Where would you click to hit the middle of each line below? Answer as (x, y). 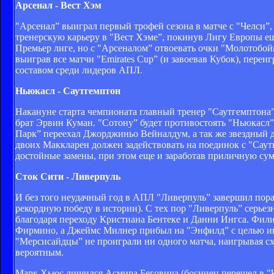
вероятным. (39, 252)
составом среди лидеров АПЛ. (79, 70)
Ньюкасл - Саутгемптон (68, 91)
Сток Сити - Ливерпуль (68, 176)
